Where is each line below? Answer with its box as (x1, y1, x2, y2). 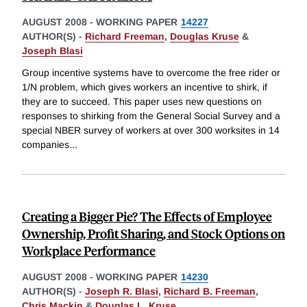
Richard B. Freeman (164, 286, 256, 297)
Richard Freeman (85, 31, 164, 42)
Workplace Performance (22, 242, 156, 260)
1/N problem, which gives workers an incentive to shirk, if (22, 82, 267, 93)
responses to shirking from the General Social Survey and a (22, 110, 280, 122)
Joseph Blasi (22, 45, 83, 57)
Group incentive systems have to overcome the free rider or (22, 67, 280, 79)
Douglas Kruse (170, 31, 239, 42)
